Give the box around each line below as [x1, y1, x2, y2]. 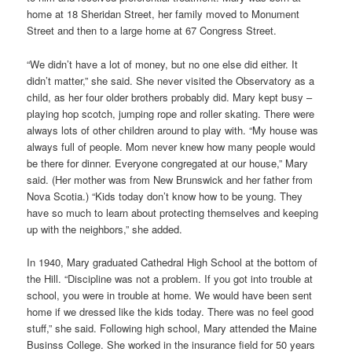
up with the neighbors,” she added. [27, 221, 183, 236]
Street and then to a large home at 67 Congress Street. [27, 23, 277, 38]
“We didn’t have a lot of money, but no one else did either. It [27, 56, 299, 71]
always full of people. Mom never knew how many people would [27, 138, 316, 154]
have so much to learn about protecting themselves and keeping [27, 204, 319, 220]
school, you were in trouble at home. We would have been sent [27, 287, 313, 302]
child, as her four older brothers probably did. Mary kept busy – [27, 89, 313, 104]
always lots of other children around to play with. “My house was [27, 122, 319, 137]
